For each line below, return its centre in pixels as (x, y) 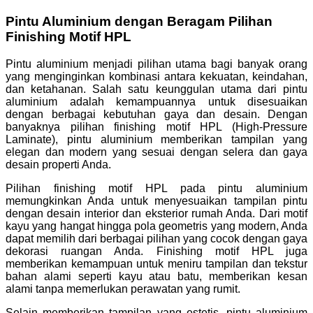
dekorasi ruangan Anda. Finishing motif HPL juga (156, 251)
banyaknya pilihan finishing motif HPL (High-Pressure (156, 126)
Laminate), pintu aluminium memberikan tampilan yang (156, 139)
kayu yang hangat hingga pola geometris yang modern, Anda (156, 226)
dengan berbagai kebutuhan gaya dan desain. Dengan (156, 114)
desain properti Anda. (58, 164)
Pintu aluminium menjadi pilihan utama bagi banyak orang (156, 64)
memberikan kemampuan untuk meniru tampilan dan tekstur (156, 263)
